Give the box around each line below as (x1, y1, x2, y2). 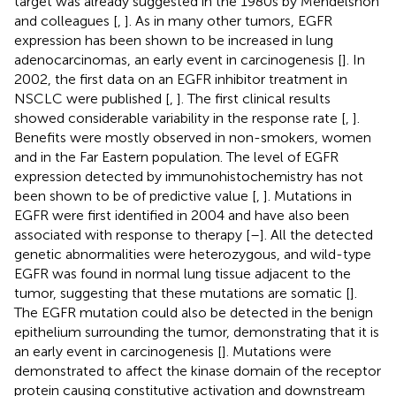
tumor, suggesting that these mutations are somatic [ (14, 284, 350, 301)
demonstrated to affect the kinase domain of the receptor (14, 362, 381, 379)
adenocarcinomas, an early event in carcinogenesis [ (14, 50, 342, 68)
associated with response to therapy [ (14, 225, 250, 243)
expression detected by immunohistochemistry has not (14, 167, 363, 185)
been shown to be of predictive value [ (14, 187, 256, 204)
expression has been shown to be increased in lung (14, 31, 333, 49)
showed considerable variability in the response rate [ (14, 109, 346, 126)
